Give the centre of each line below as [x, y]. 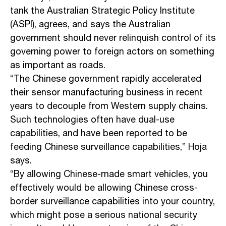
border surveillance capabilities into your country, [112, 202]
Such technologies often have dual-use [92, 120]
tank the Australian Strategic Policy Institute [102, 11]
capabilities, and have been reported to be [99, 134]
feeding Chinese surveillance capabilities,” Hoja [108, 148]
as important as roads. [58, 66]
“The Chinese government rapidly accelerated [106, 79]
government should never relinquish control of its [113, 39]
